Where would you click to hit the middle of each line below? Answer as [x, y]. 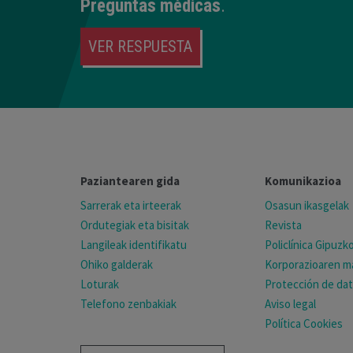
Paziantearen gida [130, 181]
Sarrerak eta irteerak [131, 206]
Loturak [100, 284]
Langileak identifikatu [134, 245]
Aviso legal [290, 304]
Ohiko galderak [117, 265]
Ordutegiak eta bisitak [135, 225]
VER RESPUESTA [140, 46]
